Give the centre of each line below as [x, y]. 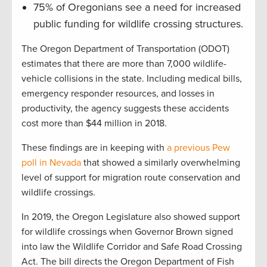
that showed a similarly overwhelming [161, 163]
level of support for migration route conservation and [131, 178]
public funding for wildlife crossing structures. [138, 24]
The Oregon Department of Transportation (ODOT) [125, 49]
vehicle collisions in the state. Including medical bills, [132, 79]
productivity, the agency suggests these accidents [125, 109]
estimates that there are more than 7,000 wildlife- [124, 64]
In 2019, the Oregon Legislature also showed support [131, 217]
